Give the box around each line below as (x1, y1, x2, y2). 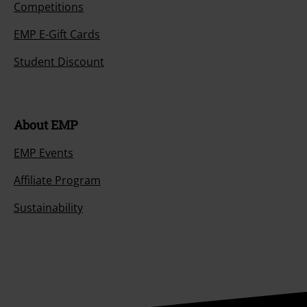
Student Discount (14, 53, 104, 69)
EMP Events (14, 145, 73, 160)
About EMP (14, 116, 77, 133)
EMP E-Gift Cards (14, 26, 100, 42)
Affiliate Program (14, 172, 101, 188)
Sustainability (14, 199, 83, 215)
